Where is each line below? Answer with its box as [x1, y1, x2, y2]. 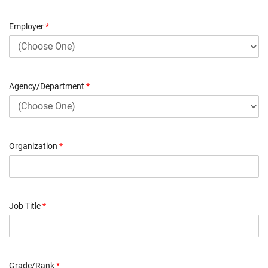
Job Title [9, 200, 42, 211]
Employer [9, 21, 45, 31]
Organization [9, 141, 59, 151]
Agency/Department [9, 81, 86, 91]
